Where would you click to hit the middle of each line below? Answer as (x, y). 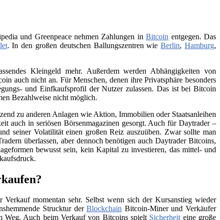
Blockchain (104, 209)
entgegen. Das (192, 36)
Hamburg (200, 45)
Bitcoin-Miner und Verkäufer (169, 209)
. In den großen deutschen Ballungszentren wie (84, 45)
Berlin (170, 45)
